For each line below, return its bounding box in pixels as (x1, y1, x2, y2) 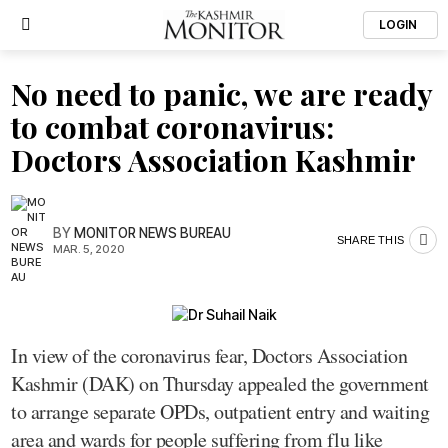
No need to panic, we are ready (11, 74, 432, 114)
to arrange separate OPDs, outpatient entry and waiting (11, 397, 429, 425)
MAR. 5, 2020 (53, 241, 125, 256)
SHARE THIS (337, 233, 404, 246)
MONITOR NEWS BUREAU (74, 224, 231, 241)
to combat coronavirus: (11, 107, 334, 147)
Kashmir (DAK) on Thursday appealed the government (11, 369, 429, 397)
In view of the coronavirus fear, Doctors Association (11, 341, 407, 369)
